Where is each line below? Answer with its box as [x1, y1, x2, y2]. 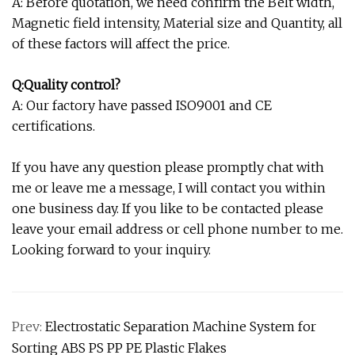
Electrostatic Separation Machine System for [45, 318, 316, 334]
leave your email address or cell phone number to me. [12, 220, 343, 237]
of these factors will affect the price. [12, 35, 230, 52]
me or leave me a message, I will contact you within [12, 179, 326, 196]
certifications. [12, 117, 95, 134]
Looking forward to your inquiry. [12, 241, 211, 258]
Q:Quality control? [12, 76, 120, 93]
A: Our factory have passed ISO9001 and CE [12, 97, 272, 113]
